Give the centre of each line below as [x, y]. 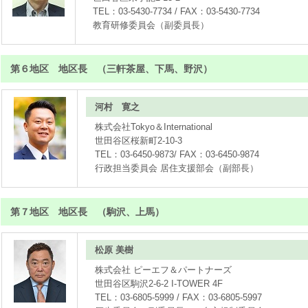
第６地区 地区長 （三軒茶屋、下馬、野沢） [111, 69]
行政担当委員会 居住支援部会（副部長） [177, 168]
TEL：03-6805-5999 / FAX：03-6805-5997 [179, 297]
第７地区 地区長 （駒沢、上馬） [87, 212]
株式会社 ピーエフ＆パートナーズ [164, 270]
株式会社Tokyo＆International [154, 127]
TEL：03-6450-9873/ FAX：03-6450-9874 [177, 154]
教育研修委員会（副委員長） [151, 25]
